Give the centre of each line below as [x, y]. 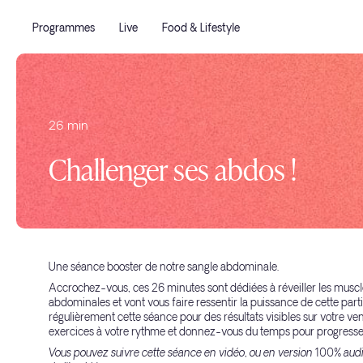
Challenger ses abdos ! [173, 168]
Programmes [64, 29]
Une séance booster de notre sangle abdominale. [164, 268]
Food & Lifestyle [201, 29]
